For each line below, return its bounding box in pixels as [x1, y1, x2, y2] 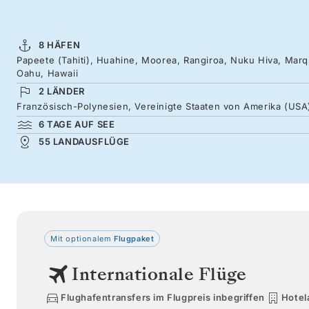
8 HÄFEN [39, 39, 81, 50]
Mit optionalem [50, 233, 112, 243]
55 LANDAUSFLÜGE [39, 135, 130, 147]
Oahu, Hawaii [17, 67, 79, 79]
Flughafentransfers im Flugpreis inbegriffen [61, 292, 265, 303]
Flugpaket [111, 233, 154, 243]
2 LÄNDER [39, 85, 85, 97]
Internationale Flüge [72, 261, 246, 286]
